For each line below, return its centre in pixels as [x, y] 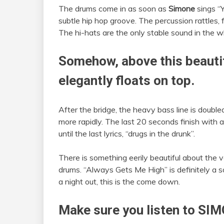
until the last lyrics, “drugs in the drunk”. [127, 133]
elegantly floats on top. [126, 80]
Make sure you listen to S [132, 210]
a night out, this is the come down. [119, 181]
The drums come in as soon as [113, 8]
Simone [182, 8]
